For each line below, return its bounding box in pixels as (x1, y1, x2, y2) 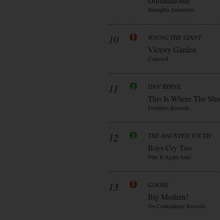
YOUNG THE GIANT (148, 33, 201, 42)
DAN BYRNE (148, 82, 181, 91)
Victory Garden (148, 44, 196, 55)
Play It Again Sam (148, 153, 191, 161)
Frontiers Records (148, 104, 190, 111)
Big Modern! (148, 192, 188, 202)
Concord (148, 55, 168, 62)
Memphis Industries (148, 5, 194, 13)
